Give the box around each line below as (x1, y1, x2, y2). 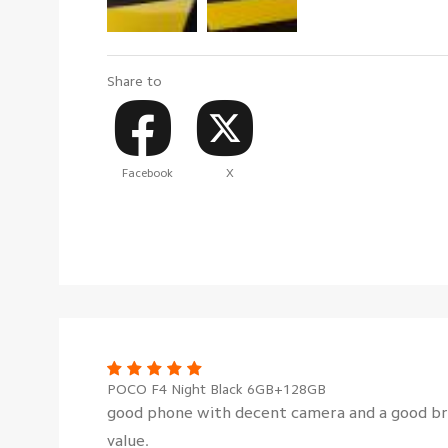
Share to (107, 73, 162, 88)
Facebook (122, 166, 174, 179)
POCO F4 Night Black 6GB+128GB (107, 381, 326, 396)
